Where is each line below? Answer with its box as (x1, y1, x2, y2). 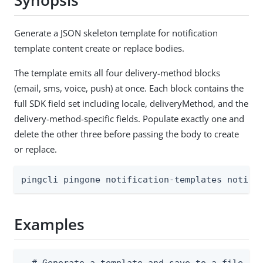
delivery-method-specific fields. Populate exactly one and (14, 112, 244, 124)
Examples (14, 214, 85, 235)
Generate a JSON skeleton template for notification (14, 26, 218, 39)
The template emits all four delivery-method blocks (14, 66, 220, 79)
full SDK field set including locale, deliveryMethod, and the (14, 97, 248, 109)
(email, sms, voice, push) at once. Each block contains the (14, 82, 244, 94)
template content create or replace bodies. (14, 42, 184, 54)
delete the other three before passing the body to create (14, 127, 239, 140)
